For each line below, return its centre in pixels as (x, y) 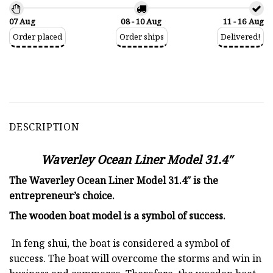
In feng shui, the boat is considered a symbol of (121, 243)
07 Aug (22, 21)
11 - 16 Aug (243, 21)
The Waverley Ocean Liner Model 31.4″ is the (114, 180)
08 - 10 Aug (141, 21)
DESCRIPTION (44, 126)
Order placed (37, 36)
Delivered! (240, 36)
